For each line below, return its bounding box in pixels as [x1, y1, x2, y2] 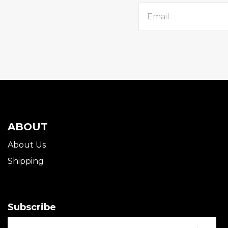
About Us [8, 140, 46, 150]
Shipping [8, 156, 44, 166]
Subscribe [8, 202, 56, 213]
